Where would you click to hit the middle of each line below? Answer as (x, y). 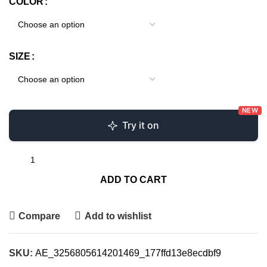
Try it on (141, 125)
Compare (40, 216)
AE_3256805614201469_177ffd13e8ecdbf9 (128, 253)
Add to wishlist (118, 216)
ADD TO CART (133, 180)
